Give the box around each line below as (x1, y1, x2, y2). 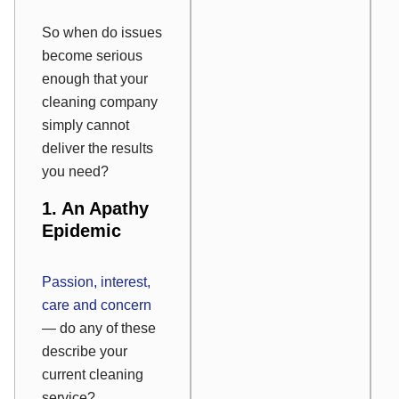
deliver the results (42, 141, 153, 157)
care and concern (42, 297, 151, 313)
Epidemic (42, 221, 121, 241)
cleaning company (42, 94, 158, 110)
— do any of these (42, 321, 156, 337)
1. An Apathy (42, 199, 149, 219)
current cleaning (42, 367, 143, 383)
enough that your (42, 71, 148, 87)
